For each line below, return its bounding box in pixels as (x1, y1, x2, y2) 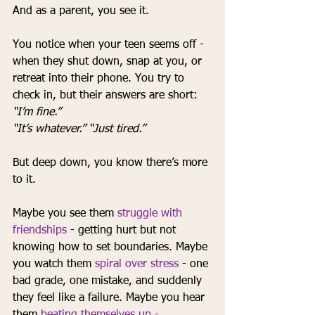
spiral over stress (95, 259, 179, 271)
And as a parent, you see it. (13, 6, 149, 18)
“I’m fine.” (13, 107, 64, 119)
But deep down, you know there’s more (13, 157, 211, 169)
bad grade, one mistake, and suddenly (13, 276, 205, 288)
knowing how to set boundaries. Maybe (13, 242, 211, 254)
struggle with (117, 208, 186, 220)
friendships (13, 225, 67, 237)
